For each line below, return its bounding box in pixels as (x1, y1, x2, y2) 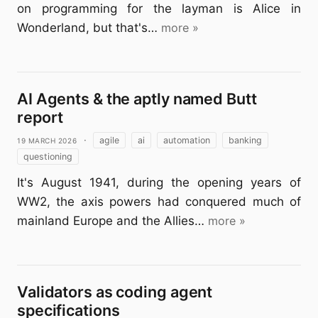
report (17, 108, 64, 126)
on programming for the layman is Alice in (17, 1, 301, 16)
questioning (23, 151, 72, 162)
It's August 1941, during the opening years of (17, 175, 301, 190)
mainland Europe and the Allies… (17, 214, 204, 228)
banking (228, 135, 262, 146)
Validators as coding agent (17, 283, 213, 301)
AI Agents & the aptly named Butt (17, 89, 257, 108)
